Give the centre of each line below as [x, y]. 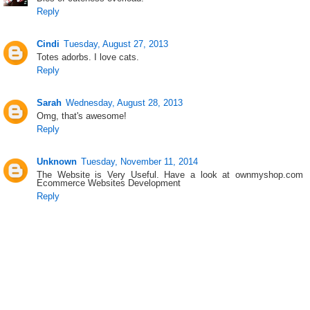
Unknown [57, 161]
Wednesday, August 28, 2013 [125, 103]
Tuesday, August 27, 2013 [116, 44]
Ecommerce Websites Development [109, 183]
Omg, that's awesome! [82, 116]
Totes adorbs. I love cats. [88, 57]
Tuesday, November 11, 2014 [140, 161]
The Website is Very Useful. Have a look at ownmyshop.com [170, 174]
